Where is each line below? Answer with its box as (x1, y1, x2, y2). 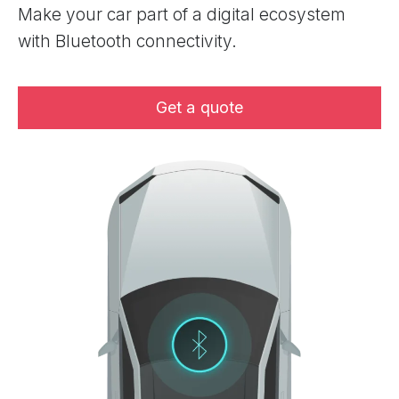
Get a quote (155, 98, 244, 117)
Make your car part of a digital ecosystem (18, 4, 346, 25)
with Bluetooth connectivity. (18, 31, 237, 52)
